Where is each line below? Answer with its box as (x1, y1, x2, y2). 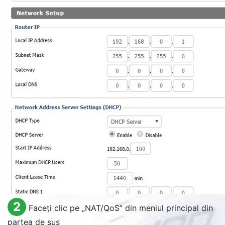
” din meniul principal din (119, 203, 213, 213)
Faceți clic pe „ (28, 203, 85, 213)
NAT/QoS (84, 203, 120, 213)
